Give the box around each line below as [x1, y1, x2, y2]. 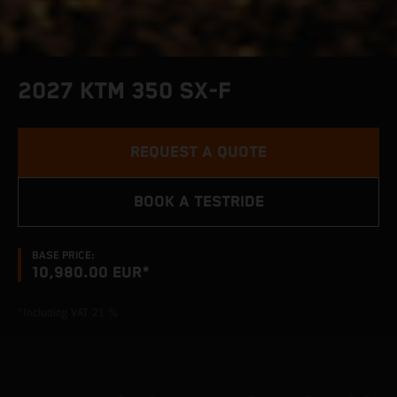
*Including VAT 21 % [18, 305, 118, 319]
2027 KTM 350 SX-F [18, 77, 231, 105]
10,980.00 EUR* [32, 263, 150, 282]
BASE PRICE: [32, 248, 95, 262]
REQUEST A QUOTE [130, 143, 267, 161]
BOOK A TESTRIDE [133, 192, 264, 211]
